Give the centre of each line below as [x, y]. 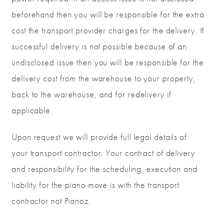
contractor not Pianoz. [51, 201]
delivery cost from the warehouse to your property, [104, 78]
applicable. [32, 110]
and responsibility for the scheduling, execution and [105, 169]
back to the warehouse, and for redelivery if [92, 94]
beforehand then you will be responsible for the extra [108, 15]
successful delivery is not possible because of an [100, 46]
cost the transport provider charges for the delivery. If [108, 31]
